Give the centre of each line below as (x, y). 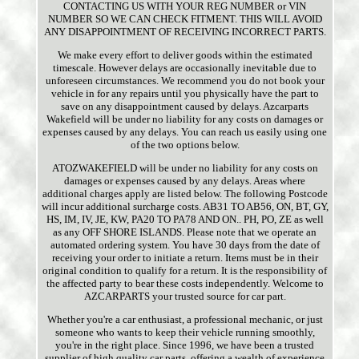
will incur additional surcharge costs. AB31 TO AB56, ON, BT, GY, (185, 207)
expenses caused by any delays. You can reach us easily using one (185, 132)
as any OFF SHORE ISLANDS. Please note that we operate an (185, 232)
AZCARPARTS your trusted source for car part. (185, 296)
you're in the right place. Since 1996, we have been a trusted (185, 345)
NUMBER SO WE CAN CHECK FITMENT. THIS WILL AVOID (185, 19)
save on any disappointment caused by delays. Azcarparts (185, 107)
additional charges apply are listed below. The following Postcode (185, 194)
